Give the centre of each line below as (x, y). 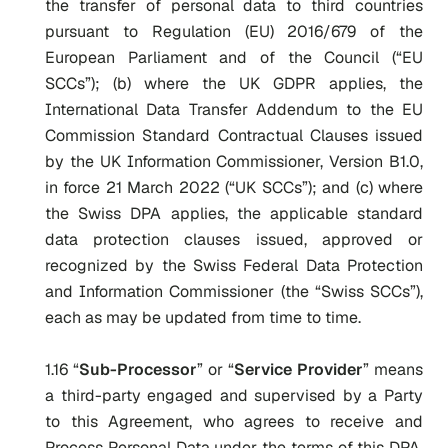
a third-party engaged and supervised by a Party (234, 395)
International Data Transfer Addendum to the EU (234, 109)
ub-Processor (143, 369)
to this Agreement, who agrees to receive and (234, 421)
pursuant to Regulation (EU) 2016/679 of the (234, 31)
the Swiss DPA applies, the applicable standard (234, 213)
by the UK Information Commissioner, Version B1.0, (234, 161)
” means (393, 369)
